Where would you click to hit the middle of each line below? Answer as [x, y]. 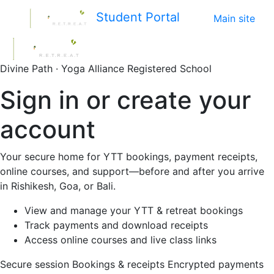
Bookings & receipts [118, 264]
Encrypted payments [216, 264]
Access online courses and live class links [120, 240]
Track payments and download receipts [116, 225]
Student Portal [138, 17]
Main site [234, 18]
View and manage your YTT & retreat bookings [134, 210]
